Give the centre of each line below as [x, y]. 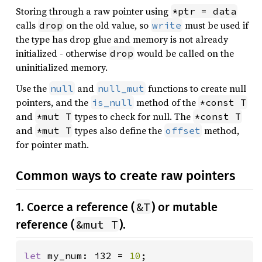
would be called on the [184, 53]
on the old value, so [107, 25]
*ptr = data [204, 11]
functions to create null [196, 88]
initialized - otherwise [62, 53]
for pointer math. [52, 144]
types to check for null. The [133, 116]
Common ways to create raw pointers [125, 176]
